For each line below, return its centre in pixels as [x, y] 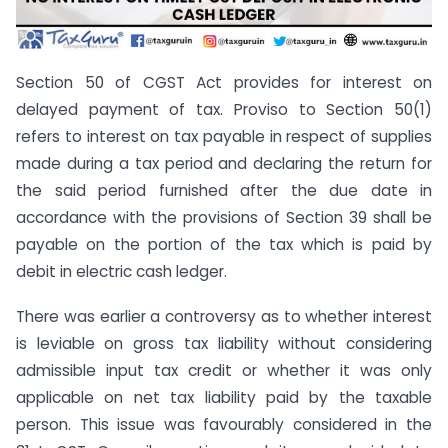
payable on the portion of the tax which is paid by [224, 244]
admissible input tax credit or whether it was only [224, 370]
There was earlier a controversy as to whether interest [224, 316]
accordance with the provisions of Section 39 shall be [224, 217]
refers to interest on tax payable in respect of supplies [224, 136]
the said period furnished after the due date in [224, 190]
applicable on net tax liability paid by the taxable [224, 397]
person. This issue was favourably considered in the [224, 424]
